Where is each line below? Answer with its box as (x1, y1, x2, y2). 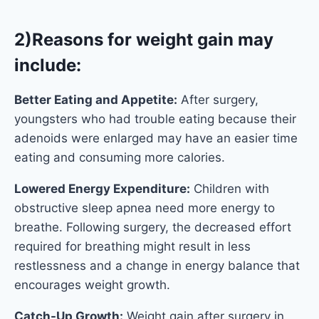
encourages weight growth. (14, 278, 170, 293)
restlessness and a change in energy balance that (14, 258, 300, 273)
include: (14, 55, 81, 76)
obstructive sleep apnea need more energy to (14, 201, 275, 216)
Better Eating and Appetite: (14, 93, 177, 108)
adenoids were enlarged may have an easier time (14, 131, 298, 146)
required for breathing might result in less (14, 239, 251, 254)
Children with (190, 182, 269, 197)
